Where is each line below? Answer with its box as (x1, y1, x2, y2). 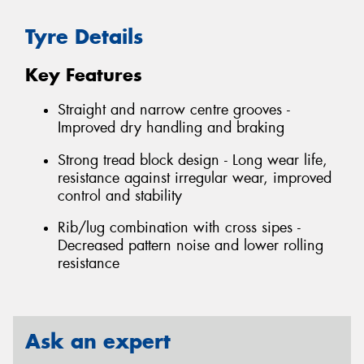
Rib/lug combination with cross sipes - (58, 218, 301, 238)
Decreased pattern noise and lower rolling (58, 236, 323, 256)
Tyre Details (25, 23, 143, 50)
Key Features (25, 63, 142, 87)
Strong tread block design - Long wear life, (58, 149, 327, 170)
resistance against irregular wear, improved (58, 167, 331, 188)
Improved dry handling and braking (58, 118, 284, 138)
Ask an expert (25, 327, 171, 354)
